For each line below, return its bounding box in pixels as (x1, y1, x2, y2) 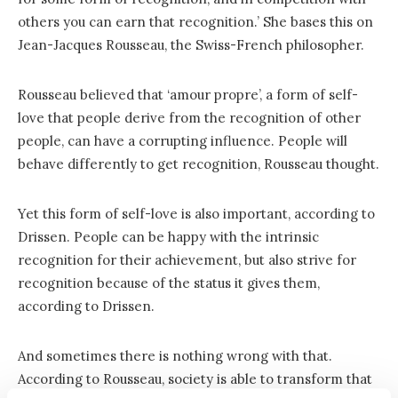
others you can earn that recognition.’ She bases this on (18, 13, 373, 31)
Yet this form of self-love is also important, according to (18, 205, 375, 223)
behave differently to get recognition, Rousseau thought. (18, 155, 379, 173)
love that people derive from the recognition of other (18, 109, 361, 127)
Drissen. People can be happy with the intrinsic (18, 228, 319, 246)
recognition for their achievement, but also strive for (18, 251, 356, 269)
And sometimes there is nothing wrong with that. (18, 347, 332, 365)
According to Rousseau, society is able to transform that (18, 370, 372, 388)
